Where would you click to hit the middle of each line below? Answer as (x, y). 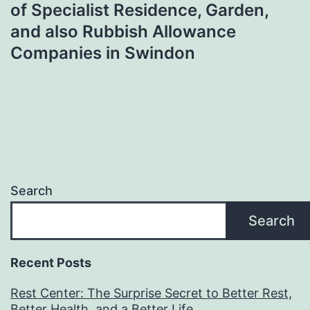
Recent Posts (51, 263)
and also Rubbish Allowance (123, 31)
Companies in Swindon (103, 53)
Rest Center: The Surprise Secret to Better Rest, (151, 293)
